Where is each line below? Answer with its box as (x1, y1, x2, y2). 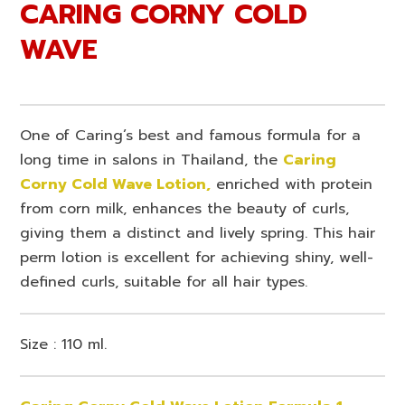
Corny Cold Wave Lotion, (20, 174, 212, 196)
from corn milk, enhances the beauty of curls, (20, 198, 350, 221)
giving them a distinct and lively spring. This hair (20, 222, 376, 245)
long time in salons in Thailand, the (20, 149, 284, 172)
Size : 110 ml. (20, 334, 108, 356)
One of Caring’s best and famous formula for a (20, 125, 362, 147)
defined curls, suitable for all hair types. (20, 271, 308, 294)
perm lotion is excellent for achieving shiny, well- (20, 247, 374, 269)
